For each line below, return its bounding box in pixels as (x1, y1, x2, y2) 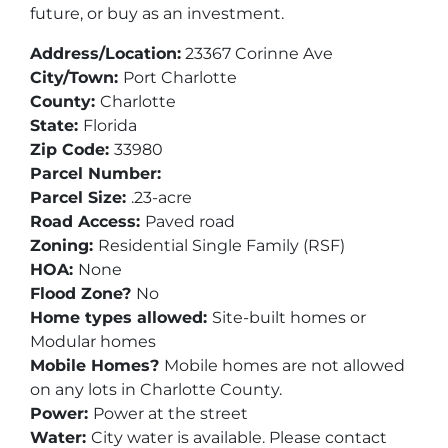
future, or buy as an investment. (30, 3, 284, 23)
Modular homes (30, 331, 156, 351)
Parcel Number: (30, 163, 166, 183)
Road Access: (30, 211, 145, 231)
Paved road (145, 211, 235, 231)
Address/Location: (30, 43, 181, 63)
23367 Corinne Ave (181, 43, 333, 63)
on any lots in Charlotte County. (30, 379, 286, 399)
